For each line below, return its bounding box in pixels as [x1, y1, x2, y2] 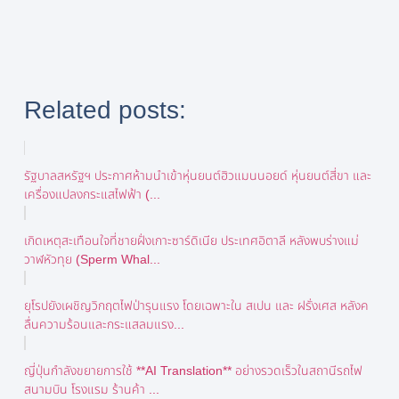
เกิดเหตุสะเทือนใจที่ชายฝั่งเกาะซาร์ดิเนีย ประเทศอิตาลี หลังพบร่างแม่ [23, 232, 359, 248]
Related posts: [23, 95, 186, 124]
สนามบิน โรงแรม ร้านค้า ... [23, 381, 159, 396]
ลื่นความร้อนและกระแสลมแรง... [23, 316, 184, 331]
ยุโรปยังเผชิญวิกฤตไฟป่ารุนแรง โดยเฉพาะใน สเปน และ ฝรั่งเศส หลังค [23, 297, 369, 313]
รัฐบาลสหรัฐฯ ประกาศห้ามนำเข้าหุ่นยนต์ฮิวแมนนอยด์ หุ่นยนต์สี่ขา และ [23, 167, 371, 183]
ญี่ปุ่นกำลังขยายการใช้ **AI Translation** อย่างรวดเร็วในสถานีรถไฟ [23, 362, 362, 378]
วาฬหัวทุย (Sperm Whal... [23, 251, 160, 266]
